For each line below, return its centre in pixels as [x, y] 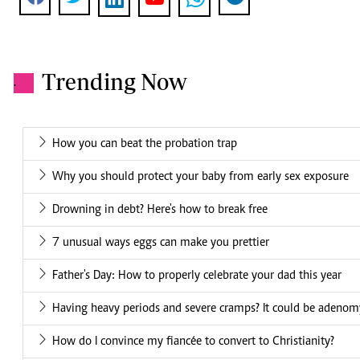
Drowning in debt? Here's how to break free [160, 210]
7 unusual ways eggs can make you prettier [161, 243]
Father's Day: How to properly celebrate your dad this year [197, 276]
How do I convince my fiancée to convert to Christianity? [193, 342]
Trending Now [115, 82]
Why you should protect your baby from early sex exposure [200, 177]
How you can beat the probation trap [145, 144]
